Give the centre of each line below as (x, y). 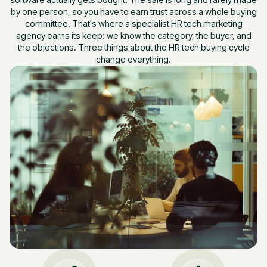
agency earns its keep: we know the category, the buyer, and (133, 35)
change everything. (133, 59)
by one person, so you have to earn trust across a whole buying (133, 11)
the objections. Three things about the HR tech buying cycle (133, 47)
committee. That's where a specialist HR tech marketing (133, 23)
